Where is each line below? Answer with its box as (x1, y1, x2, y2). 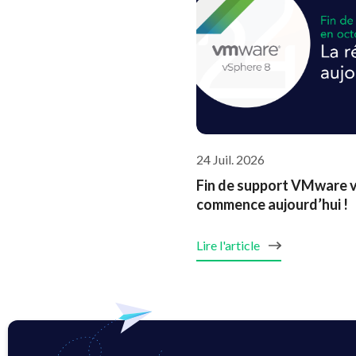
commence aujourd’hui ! (196, 195, 348, 213)
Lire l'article (196, 237, 262, 253)
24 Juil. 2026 (196, 151, 265, 167)
